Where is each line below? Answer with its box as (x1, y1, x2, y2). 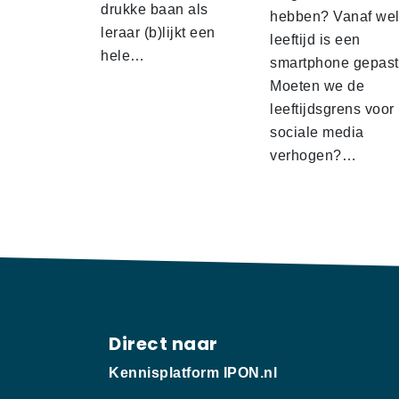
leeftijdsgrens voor (270, 102, 395, 118)
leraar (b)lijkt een (101, 25, 216, 41)
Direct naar (109, 331, 218, 357)
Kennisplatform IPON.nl (109, 365, 277, 381)
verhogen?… (270, 148, 356, 164)
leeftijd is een (270, 32, 361, 48)
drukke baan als (101, 2, 208, 18)
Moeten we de (270, 78, 364, 94)
